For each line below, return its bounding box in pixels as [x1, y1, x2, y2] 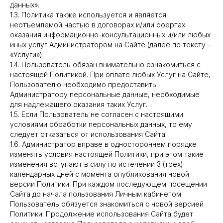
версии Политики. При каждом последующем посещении [10, 180, 207, 188]
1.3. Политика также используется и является [10, 10, 166, 19]
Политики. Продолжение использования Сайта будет [10, 210, 193, 218]
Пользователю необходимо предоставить [10, 80, 156, 89]
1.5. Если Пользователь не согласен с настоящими [10, 110, 183, 118]
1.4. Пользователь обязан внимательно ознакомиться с [10, 60, 201, 69]
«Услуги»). [10, 50, 44, 59]
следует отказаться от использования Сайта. [10, 130, 167, 138]
